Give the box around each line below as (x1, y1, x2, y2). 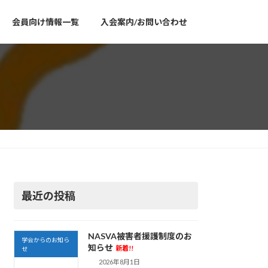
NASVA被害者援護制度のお (87, 230, 192, 241)
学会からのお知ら (22, 236, 70, 243)
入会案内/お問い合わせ (100, 16, 187, 27)
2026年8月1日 (99, 257, 141, 266)
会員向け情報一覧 (12, 16, 79, 27)
